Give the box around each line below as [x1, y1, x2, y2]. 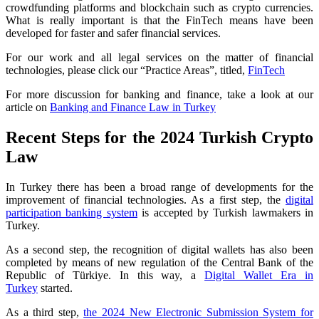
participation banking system [6, 206, 137, 219]
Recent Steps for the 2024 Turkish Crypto [6, 128, 313, 147]
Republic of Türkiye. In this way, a [6, 269, 205, 282]
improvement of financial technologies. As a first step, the [6, 194, 286, 206]
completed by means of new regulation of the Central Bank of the [6, 256, 313, 269]
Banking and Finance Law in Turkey [50, 101, 216, 114]
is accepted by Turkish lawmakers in [137, 206, 313, 219]
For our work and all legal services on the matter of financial [6, 51, 313, 64]
